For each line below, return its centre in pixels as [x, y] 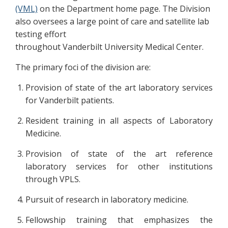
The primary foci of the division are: [83, 67]
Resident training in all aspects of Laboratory [119, 121]
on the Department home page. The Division [124, 9]
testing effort [41, 34]
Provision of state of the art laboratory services [119, 88]
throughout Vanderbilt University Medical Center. [109, 47]
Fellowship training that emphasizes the [119, 220]
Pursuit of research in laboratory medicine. [107, 199]
